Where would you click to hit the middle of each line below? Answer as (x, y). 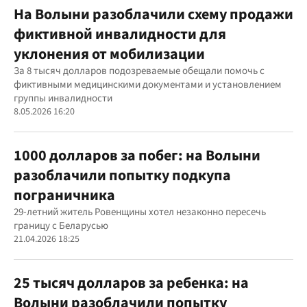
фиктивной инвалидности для (120, 34)
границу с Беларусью (61, 225)
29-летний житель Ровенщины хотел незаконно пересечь (140, 212)
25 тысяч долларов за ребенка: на (131, 283)
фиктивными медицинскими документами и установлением (148, 84)
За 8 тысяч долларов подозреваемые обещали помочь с (139, 71)
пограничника (64, 195)
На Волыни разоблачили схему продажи (153, 14)
